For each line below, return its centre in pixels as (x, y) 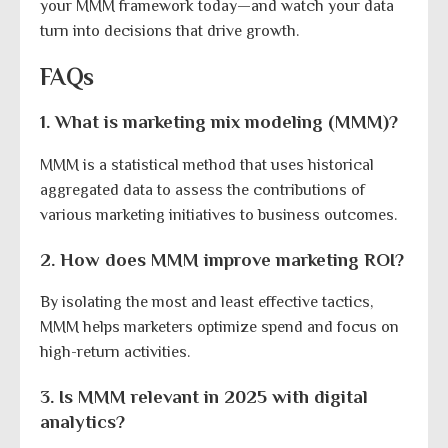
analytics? (82, 421)
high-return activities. (115, 352)
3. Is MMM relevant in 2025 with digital (204, 396)
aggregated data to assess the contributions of (202, 189)
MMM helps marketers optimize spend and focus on (219, 327)
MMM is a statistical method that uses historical (207, 164)
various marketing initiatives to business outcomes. (218, 214)
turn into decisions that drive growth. (169, 31)
